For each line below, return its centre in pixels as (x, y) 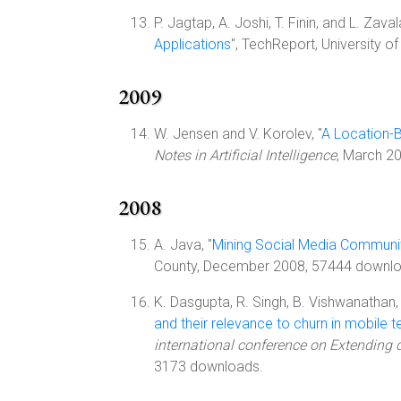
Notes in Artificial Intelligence (245, 155)
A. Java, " (183, 245)
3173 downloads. (209, 367)
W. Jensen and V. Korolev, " (238, 134)
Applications (192, 44)
